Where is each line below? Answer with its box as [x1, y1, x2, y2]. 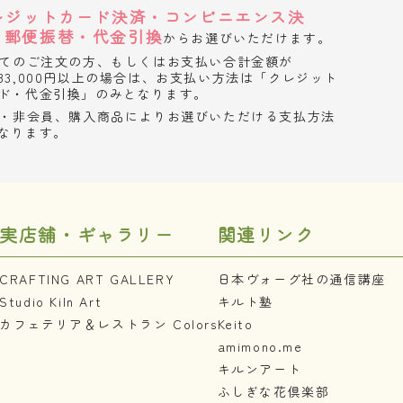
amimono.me [217, 336, 303, 355]
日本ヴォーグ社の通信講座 [217, 269, 386, 288]
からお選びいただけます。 [163, 28, 332, 47]
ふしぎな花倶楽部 [217, 381, 330, 400]
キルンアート [217, 359, 302, 378]
